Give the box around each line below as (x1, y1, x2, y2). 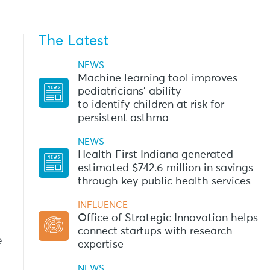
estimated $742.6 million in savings (77, 163, 253, 174)
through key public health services (77, 176, 251, 187)
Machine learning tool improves (77, 73, 237, 84)
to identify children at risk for (77, 99, 224, 110)
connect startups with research (77, 226, 233, 237)
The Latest (38, 34, 109, 48)
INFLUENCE (77, 201, 128, 210)
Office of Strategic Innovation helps (77, 213, 258, 224)
